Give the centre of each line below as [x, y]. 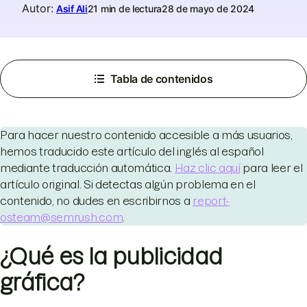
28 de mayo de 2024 [208, 9]
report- [211, 201]
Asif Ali [72, 9]
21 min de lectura [125, 9]
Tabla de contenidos [161, 79]
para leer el [271, 168]
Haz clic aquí [207, 168]
